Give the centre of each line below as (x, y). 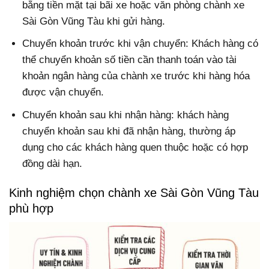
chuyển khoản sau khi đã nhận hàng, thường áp (129, 131)
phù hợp (31, 208)
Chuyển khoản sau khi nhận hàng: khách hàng (126, 115)
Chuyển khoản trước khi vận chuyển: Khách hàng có (141, 44)
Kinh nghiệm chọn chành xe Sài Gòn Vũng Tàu (134, 192)
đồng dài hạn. (53, 163)
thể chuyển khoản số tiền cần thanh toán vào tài (130, 60)
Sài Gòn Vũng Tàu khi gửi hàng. (94, 22)
